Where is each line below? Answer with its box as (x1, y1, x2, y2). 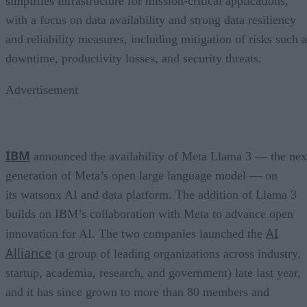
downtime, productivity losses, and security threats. (5, 51, 262, 65)
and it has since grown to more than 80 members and (5, 284, 269, 299)
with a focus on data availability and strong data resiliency (5, 12, 296, 27)
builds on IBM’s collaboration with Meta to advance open (5, 206, 293, 221)
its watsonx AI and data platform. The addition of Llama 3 (5, 187, 297, 201)
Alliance (5, 244, 51, 261)
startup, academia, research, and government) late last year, (5, 265, 301, 280)
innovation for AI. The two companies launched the (5, 226, 266, 241)
